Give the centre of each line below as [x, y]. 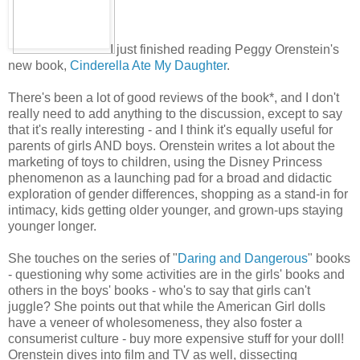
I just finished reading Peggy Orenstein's [225, 50]
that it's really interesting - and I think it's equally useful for [170, 130]
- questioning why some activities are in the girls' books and [176, 275]
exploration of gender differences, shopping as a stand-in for [178, 194]
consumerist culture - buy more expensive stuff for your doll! [176, 339]
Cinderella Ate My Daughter [148, 66]
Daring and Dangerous [243, 259]
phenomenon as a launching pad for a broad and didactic [170, 178]
